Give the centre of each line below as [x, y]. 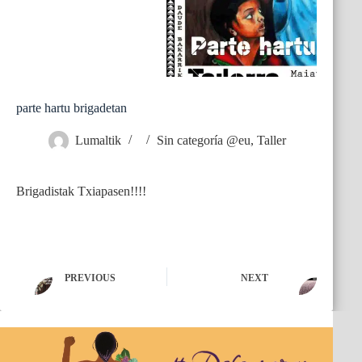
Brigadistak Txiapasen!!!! [81, 192]
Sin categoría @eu [204, 141]
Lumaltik [98, 141]
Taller [271, 141]
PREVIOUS [90, 278]
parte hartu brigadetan [72, 108]
